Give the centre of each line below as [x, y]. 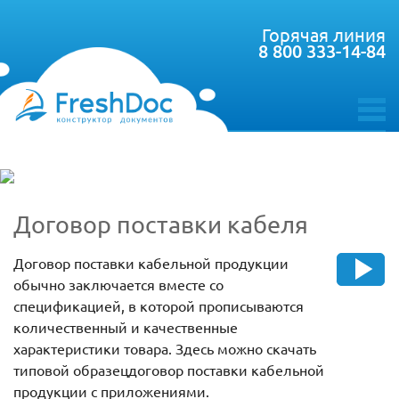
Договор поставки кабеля [161, 224]
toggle [377, 126]
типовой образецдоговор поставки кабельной [169, 370]
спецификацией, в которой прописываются [159, 306]
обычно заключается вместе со [118, 285]
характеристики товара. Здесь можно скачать [165, 349]
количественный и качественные [126, 327]
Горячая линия [324, 34]
